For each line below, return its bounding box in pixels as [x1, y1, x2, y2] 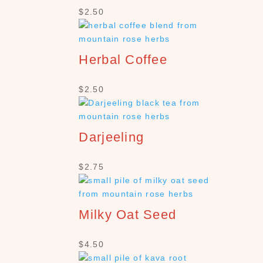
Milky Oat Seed [79, 207, 177, 222]
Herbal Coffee [79, 52, 168, 67]
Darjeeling [79, 130, 144, 144]
